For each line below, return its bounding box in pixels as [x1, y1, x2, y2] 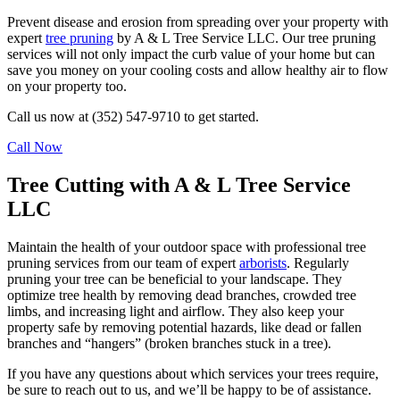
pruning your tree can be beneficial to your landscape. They [7, 271, 342, 287]
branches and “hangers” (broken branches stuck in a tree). [7, 335, 331, 351]
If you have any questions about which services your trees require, [7, 365, 379, 381]
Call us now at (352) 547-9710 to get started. [7, 108, 259, 124]
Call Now [7, 138, 62, 154]
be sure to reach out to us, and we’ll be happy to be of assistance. [7, 381, 371, 397]
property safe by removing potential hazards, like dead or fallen [7, 319, 362, 335]
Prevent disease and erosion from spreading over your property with [7, 13, 388, 29]
